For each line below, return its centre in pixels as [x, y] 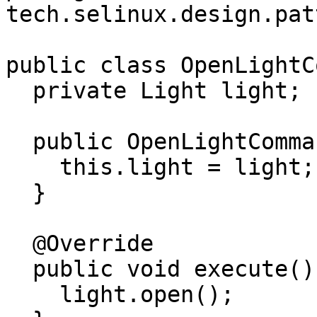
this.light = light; [33, 167]
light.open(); [33, 294]
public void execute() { [19, 269]
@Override [19, 243]
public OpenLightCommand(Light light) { [19, 142]
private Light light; [19, 91]
